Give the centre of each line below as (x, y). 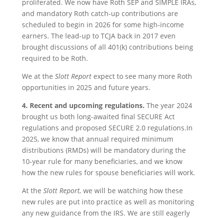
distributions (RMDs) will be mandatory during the (104, 150)
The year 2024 (169, 105)
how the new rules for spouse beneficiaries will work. (108, 173)
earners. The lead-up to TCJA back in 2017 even (99, 36)
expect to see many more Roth (142, 76)
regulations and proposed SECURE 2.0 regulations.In (107, 128)
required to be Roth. (55, 58)
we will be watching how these (132, 191)
